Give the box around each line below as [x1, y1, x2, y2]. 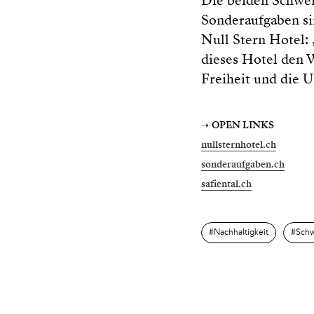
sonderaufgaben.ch [201, 158, 285, 172]
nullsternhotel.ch [201, 138, 276, 152]
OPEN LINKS [212, 118, 274, 132]
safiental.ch [201, 177, 252, 191]
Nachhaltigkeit [214, 228, 268, 238]
